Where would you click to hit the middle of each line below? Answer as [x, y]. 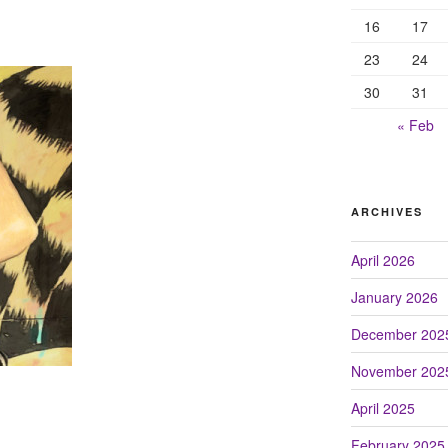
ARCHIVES [386, 211]
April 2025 [382, 407]
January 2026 [394, 296]
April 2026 [382, 259]
